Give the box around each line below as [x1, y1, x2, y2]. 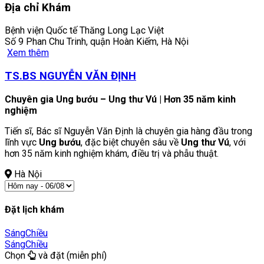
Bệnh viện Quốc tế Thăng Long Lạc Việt [5, 25, 164, 37]
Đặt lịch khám [5, 203, 64, 215]
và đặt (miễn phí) [36, 250, 107, 262]
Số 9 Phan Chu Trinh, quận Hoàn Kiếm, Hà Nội [5, 36, 189, 48]
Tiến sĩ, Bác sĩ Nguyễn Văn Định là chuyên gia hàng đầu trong [5, 125, 252, 137]
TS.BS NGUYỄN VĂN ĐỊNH [5, 69, 136, 82]
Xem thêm [7, 47, 49, 59]
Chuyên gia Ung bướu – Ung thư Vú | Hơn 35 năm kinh [5, 93, 236, 105]
